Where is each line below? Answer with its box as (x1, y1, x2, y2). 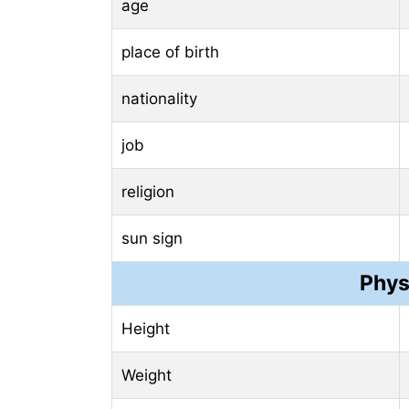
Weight (121, 365, 172, 384)
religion (121, 182, 174, 201)
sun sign (121, 228, 183, 247)
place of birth (121, 42, 219, 61)
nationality (121, 89, 197, 108)
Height (121, 319, 170, 338)
